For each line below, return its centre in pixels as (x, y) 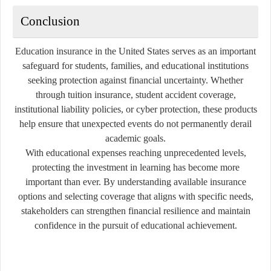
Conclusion (50, 21)
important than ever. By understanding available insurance (135, 181)
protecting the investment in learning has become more (135, 167)
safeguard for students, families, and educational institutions (135, 65)
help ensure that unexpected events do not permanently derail (135, 123)
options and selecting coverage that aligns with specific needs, (135, 196)
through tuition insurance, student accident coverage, (135, 94)
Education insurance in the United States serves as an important (135, 51)
